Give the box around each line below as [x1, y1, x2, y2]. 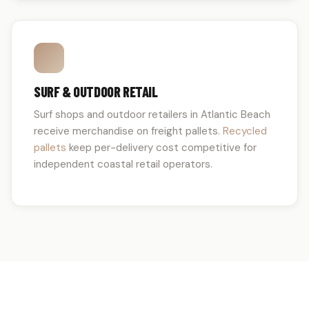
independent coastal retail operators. [34, 157, 212, 171]
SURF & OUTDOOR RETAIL [34, 83, 158, 100]
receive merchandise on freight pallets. [34, 124, 223, 138]
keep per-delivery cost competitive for [66, 141, 257, 154]
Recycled [223, 124, 267, 138]
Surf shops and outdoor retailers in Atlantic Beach [34, 108, 270, 121]
